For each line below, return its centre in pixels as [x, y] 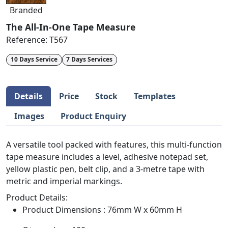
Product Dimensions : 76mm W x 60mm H [102, 209]
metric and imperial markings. [64, 181]
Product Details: [37, 197]
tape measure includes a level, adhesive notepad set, [107, 156]
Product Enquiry [93, 116]
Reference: [28, 40]
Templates [155, 96]
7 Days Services [90, 60]
